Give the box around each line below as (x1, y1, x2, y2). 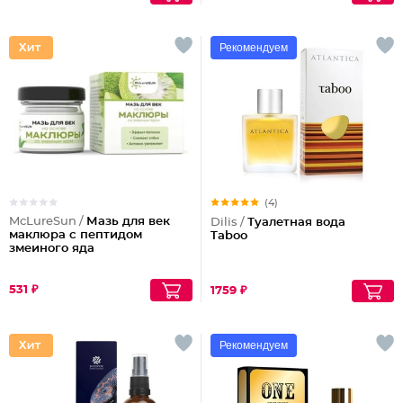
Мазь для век (86, 216, 170, 228)
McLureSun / (9, 216, 86, 228)
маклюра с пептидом (9, 229, 142, 241)
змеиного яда (9, 243, 94, 255)
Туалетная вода (247, 217, 345, 228)
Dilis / (210, 217, 247, 228)
